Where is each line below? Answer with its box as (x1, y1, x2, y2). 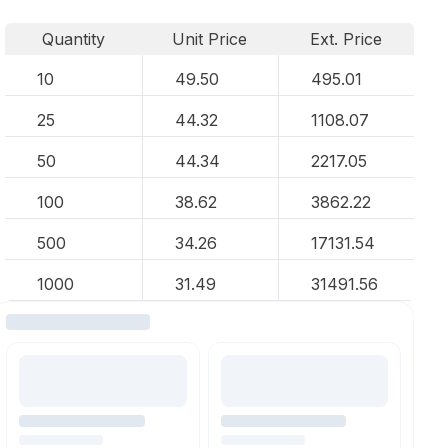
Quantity (41, 29, 105, 49)
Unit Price (172, 29, 248, 49)
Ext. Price (310, 29, 383, 49)
